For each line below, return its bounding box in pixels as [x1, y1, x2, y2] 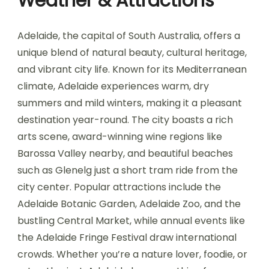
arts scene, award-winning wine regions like [17, 130, 222, 144]
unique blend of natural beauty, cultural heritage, [17, 46, 247, 59]
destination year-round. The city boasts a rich [17, 113, 233, 127]
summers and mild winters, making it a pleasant [17, 96, 242, 110]
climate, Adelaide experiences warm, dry [17, 79, 209, 93]
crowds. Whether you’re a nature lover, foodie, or [17, 247, 247, 261]
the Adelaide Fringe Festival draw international [17, 231, 237, 244]
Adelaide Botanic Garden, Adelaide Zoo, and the [17, 197, 241, 211]
